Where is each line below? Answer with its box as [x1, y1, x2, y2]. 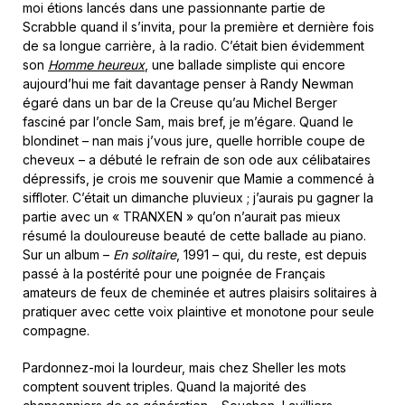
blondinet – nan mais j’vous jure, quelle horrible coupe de [23, 132, 365, 148]
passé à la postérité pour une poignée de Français [23, 265, 325, 281]
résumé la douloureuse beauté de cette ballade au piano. [23, 227, 366, 243]
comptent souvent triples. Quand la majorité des [23, 378, 306, 394]
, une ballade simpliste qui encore [145, 56, 345, 72]
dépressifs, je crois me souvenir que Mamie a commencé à [23, 170, 374, 186]
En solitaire [113, 246, 176, 262]
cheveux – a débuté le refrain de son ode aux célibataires [23, 151, 371, 167]
